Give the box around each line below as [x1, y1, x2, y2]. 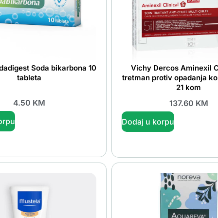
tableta [17, 73, 42, 83]
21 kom [176, 83, 201, 92]
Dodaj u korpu [122, 116, 174, 127]
